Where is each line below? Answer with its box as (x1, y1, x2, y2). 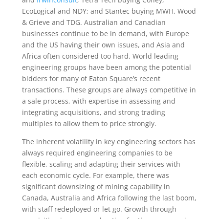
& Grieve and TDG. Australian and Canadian (22, 17, 166, 27)
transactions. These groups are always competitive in (22, 85, 196, 94)
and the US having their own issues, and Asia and (22, 40, 185, 49)
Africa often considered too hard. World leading (22, 51, 178, 61)
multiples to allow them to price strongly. (22, 118, 156, 128)
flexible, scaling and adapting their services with (22, 159, 180, 169)
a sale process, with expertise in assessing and (22, 96, 175, 106)
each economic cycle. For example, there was (22, 170, 169, 180)
